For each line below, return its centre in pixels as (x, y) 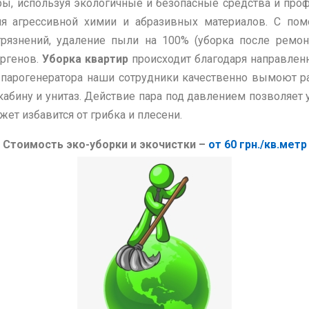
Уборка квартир (85, 59)
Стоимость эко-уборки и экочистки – (105, 145)
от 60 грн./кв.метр (257, 145)
